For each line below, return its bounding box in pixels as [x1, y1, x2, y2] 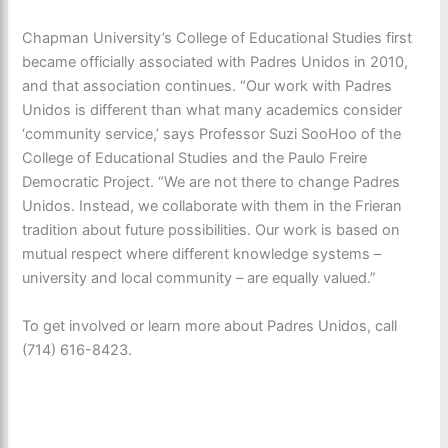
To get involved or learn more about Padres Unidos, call [22, 316, 398, 335]
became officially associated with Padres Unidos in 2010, [22, 52, 409, 71]
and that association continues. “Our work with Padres [22, 76, 393, 95]
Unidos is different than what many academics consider [22, 100, 403, 119]
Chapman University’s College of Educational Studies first [22, 28, 413, 47]
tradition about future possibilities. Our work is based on [22, 220, 401, 239]
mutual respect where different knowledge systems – [22, 244, 382, 263]
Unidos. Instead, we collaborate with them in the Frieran [22, 196, 403, 215]
